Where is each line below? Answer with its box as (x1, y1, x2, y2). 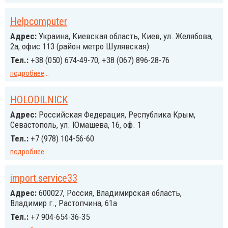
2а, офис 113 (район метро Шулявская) (10, 41, 149, 51)
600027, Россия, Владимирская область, (37, 188, 182, 198)
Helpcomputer (10, 15, 67, 27)
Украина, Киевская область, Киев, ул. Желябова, (37, 31, 213, 41)
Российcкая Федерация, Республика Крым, (37, 109, 195, 120)
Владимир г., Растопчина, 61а (10, 198, 117, 208)
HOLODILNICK (10, 94, 68, 106)
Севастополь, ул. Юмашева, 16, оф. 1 (10, 120, 141, 130)
